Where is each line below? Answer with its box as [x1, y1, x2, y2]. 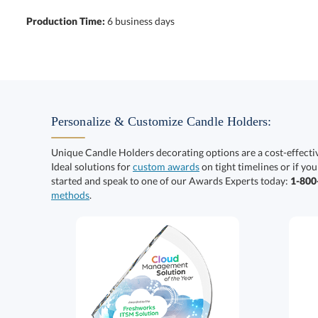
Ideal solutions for [51, 160, 133, 172]
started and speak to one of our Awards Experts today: [51, 175, 290, 187]
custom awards [133, 160, 199, 172]
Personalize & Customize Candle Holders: [51, 114, 272, 128]
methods [51, 189, 89, 201]
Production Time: [26, 15, 107, 27]
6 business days [106, 15, 175, 27]
